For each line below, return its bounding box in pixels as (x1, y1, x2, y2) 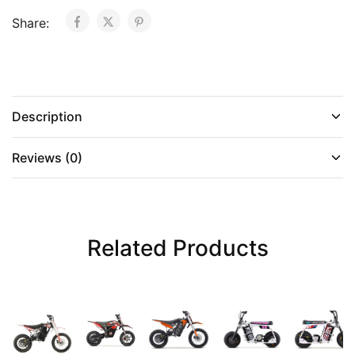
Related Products (86, 234, 269, 261)
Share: (12, 14, 53, 31)
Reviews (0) (12, 149, 82, 166)
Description (12, 108, 82, 124)
